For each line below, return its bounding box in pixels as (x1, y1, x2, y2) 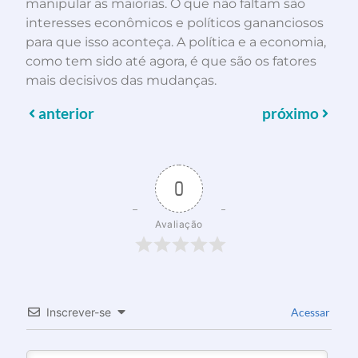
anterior (38, 103, 94, 122)
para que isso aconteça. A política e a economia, (26, 34, 326, 50)
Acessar (288, 304, 330, 319)
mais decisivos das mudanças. (26, 73, 217, 89)
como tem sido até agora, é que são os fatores (26, 54, 316, 70)
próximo (262, 103, 319, 122)
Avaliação (155, 217, 203, 230)
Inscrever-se (46, 304, 111, 319)
